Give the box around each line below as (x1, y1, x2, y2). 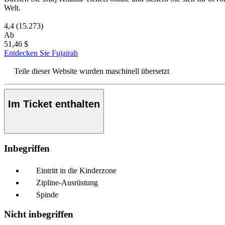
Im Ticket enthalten (8, 98, 100, 110)
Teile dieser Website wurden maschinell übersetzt (14, 66, 169, 75)
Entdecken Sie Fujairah (4, 48, 78, 57)
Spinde (36, 190, 58, 199)
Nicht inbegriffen (4, 209, 73, 220)
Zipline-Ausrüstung (36, 178, 98, 187)
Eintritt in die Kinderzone (36, 166, 117, 175)
